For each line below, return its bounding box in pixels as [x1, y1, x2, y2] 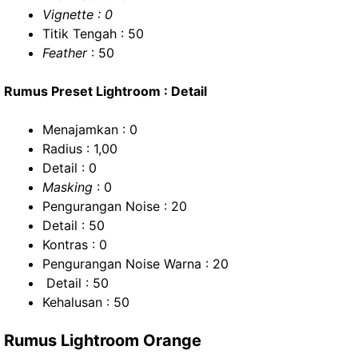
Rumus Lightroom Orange [4, 331, 201, 350]
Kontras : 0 [42, 237, 107, 253]
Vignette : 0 [42, 6, 113, 22]
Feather [42, 45, 87, 61]
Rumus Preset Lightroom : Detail [4, 83, 207, 99]
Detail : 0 [42, 160, 97, 176]
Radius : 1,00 [42, 141, 117, 157]
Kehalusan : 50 [42, 294, 129, 310]
